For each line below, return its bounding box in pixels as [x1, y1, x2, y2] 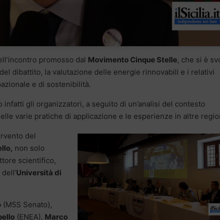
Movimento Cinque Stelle [88, 55, 177, 65]
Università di [16, 168, 61, 178]
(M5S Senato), [1, 200, 52, 210]
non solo [13, 143, 45, 153]
